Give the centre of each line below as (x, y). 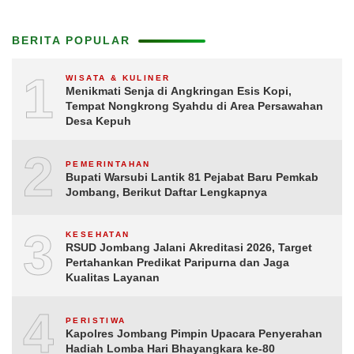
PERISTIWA (96, 320)
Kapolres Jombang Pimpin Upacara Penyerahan (194, 333)
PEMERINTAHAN (108, 164)
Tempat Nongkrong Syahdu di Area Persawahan (194, 106)
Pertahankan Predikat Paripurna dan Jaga (177, 262)
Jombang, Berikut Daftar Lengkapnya (166, 192)
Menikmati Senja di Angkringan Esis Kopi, (179, 91)
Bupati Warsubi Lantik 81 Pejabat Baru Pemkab (192, 177)
